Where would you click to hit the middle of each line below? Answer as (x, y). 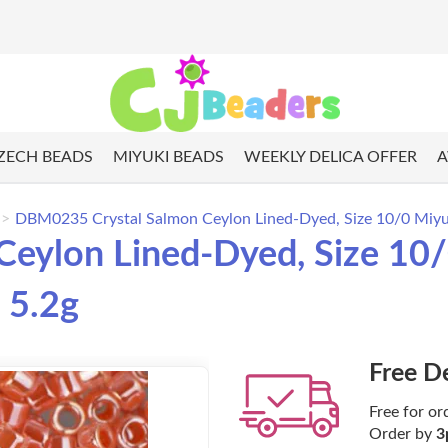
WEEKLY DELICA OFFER (330, 157)
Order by (402, 434)
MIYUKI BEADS (168, 157)
